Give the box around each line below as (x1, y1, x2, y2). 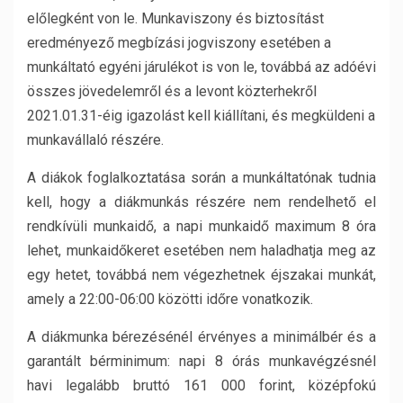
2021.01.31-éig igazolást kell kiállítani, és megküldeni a (27, 107, 375, 124)
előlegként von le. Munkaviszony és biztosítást (27, 10, 324, 27)
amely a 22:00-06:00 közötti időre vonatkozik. (27, 291, 313, 308)
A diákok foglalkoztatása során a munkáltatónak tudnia (27, 169, 376, 186)
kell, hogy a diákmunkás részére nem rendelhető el (27, 193, 376, 210)
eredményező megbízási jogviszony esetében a (27, 34, 331, 51)
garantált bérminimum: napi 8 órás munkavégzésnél (27, 353, 376, 370)
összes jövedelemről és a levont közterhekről (27, 83, 317, 100)
